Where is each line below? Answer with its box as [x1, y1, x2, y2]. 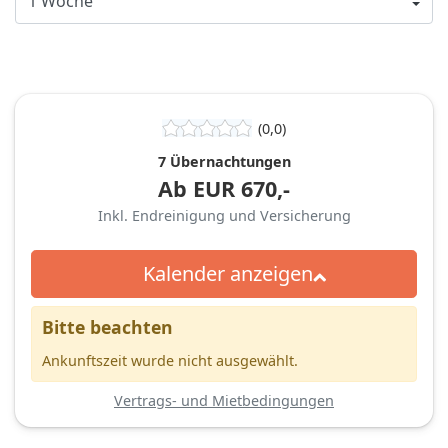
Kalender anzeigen [142, 259, 313, 287]
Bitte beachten [42, 314, 173, 339]
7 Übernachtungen [157, 151, 291, 171]
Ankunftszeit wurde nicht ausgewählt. [42, 350, 298, 370]
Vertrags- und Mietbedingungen [114, 390, 334, 410]
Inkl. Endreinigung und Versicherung [97, 205, 351, 225]
